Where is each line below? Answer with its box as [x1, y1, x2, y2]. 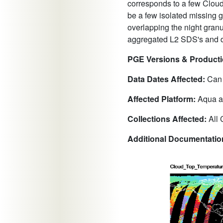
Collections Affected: [127, 113, 209, 125]
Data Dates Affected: [127, 73, 205, 85]
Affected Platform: [127, 93, 198, 105]
